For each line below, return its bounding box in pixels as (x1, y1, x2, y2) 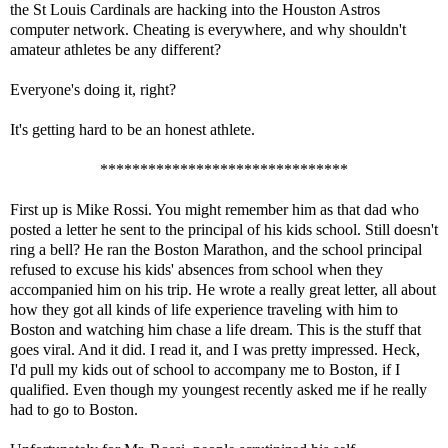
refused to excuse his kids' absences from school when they (10, 261, 383, 279)
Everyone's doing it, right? (10, 81, 176, 99)
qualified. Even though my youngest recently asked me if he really (10, 381, 427, 399)
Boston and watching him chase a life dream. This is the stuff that (10, 321, 421, 339)
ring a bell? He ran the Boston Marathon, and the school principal (10, 241, 422, 259)
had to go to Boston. (10, 401, 138, 419)
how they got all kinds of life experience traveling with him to (10, 301, 398, 319)
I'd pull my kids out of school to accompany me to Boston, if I (10, 361, 400, 379)
